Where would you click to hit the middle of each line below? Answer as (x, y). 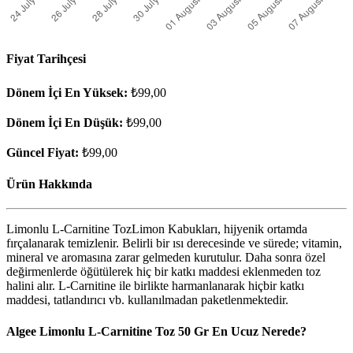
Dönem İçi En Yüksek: (67, 92)
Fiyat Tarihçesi (46, 59)
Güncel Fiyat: (43, 152)
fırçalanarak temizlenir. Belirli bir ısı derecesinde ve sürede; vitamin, (174, 243)
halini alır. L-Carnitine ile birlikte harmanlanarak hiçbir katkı (155, 286)
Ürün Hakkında (49, 184)
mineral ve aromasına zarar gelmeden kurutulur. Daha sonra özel (166, 258)
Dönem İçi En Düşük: (65, 122)
